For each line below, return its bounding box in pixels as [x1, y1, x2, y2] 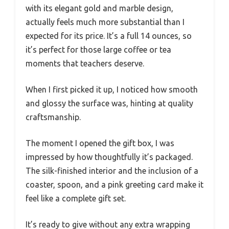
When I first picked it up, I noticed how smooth [26, 84, 198, 94]
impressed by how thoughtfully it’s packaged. [26, 152, 193, 162]
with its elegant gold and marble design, [26, 3, 173, 13]
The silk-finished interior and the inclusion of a [26, 166, 198, 175]
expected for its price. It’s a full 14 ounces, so [26, 31, 192, 40]
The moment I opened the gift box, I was [26, 138, 174, 148]
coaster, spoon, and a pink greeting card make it [26, 179, 203, 189]
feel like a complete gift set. [26, 193, 126, 203]
